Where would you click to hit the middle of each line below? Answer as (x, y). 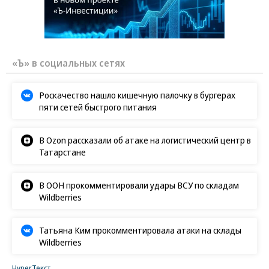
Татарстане (62, 152)
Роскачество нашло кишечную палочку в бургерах (137, 95)
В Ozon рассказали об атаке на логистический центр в (145, 140)
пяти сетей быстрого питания (98, 107)
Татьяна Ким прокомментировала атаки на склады (140, 230)
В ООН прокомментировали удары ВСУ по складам (139, 185)
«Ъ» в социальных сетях (68, 63)
